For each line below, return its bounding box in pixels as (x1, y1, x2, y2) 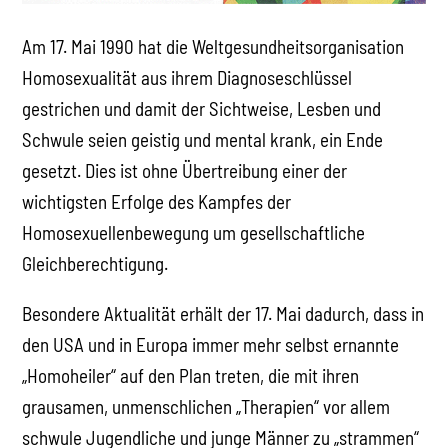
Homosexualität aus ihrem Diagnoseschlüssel (22, 66, 353, 90)
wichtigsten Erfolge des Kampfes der (22, 190, 292, 214)
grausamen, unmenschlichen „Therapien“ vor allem (22, 395, 391, 419)
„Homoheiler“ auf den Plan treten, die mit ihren (22, 364, 360, 388)
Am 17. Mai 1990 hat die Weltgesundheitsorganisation (22, 35, 405, 59)
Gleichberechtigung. (22, 252, 169, 276)
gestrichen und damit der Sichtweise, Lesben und (22, 97, 382, 121)
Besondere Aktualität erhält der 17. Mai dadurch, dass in (22, 302, 425, 326)
